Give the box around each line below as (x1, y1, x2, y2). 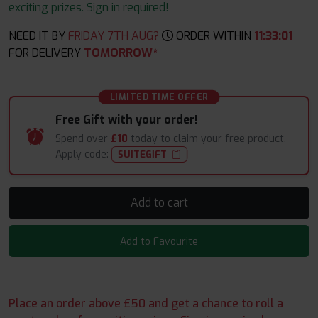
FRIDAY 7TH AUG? (68, 28, 162, 43)
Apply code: (55, 148, 111, 162)
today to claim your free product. (128, 132, 286, 146)
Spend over (55, 132, 111, 146)
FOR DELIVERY (9, 45, 84, 60)
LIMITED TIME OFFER (109, 92, 209, 103)
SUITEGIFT (117, 148, 168, 161)
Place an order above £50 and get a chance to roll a (9, 296, 283, 312)
